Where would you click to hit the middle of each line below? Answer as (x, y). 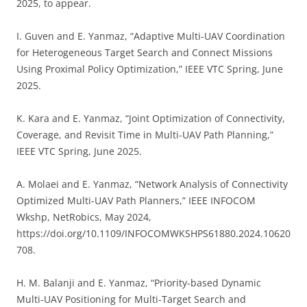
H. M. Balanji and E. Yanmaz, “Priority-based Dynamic (139, 283)
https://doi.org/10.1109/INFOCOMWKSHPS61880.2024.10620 (153, 233)
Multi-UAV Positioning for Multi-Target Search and (131, 299)
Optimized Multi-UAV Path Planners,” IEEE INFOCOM (136, 200)
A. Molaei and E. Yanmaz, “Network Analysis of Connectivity (152, 184)
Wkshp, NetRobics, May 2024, (84, 217)
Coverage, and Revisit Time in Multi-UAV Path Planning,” (145, 135)
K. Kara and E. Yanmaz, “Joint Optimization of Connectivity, (151, 118)
